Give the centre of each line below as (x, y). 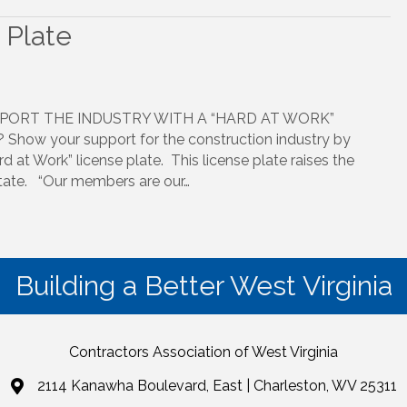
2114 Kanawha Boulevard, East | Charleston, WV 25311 (217, 386)
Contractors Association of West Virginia (203, 352)
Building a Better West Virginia (203, 286)
